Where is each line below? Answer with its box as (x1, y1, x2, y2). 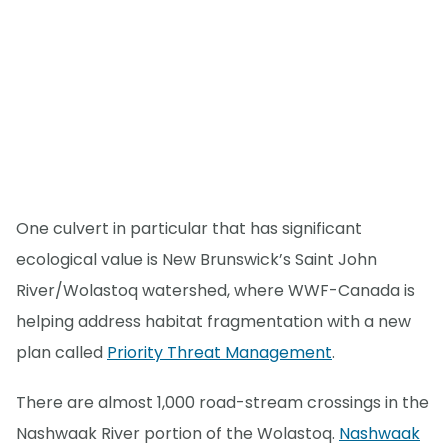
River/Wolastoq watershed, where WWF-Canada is (16, 278, 415, 302)
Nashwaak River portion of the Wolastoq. (16, 421, 339, 445)
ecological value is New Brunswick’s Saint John (16, 247, 377, 271)
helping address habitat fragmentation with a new (16, 309, 411, 333)
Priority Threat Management (107, 340, 332, 364)
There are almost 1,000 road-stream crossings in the (16, 390, 429, 414)
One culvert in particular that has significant (16, 216, 362, 240)
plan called (16, 340, 107, 364)
